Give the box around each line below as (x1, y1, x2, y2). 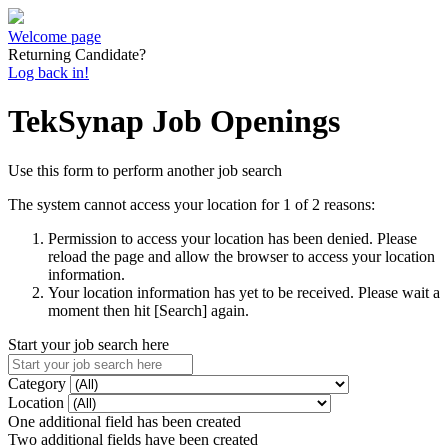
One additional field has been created (8, 412, 241, 430)
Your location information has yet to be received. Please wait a (48, 283, 440, 301)
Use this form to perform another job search (8, 161, 282, 179)
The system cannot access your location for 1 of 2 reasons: (8, 195, 375, 213)
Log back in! (8, 64, 89, 81)
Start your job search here (8, 335, 169, 353)
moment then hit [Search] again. (48, 301, 249, 319)
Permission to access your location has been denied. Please (48, 229, 417, 247)
